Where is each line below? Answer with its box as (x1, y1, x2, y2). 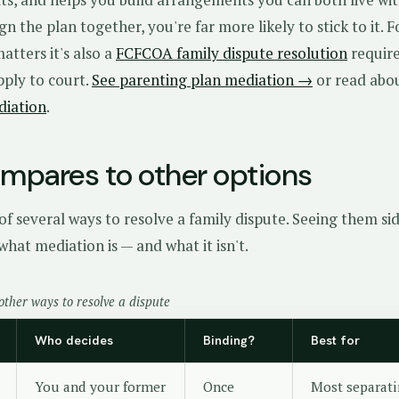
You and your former (35, 378, 166, 395)
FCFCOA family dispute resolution (116, 43, 347, 63)
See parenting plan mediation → (92, 69, 313, 90)
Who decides (35, 332, 113, 348)
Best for (311, 332, 360, 348)
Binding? (203, 332, 255, 348)
